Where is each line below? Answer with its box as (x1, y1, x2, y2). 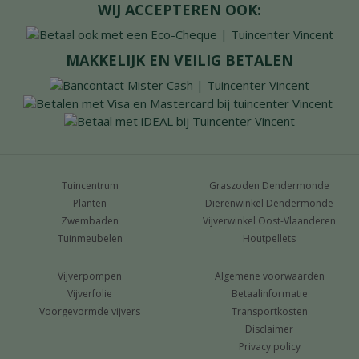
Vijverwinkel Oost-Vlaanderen (203, 214, 336, 228)
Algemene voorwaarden (214, 269, 325, 284)
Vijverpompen (58, 269, 122, 284)
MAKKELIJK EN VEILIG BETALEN (66, 50, 293, 70)
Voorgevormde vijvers (39, 305, 140, 319)
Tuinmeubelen (57, 232, 123, 246)
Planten (73, 196, 107, 211)
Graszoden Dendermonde (209, 179, 329, 193)
